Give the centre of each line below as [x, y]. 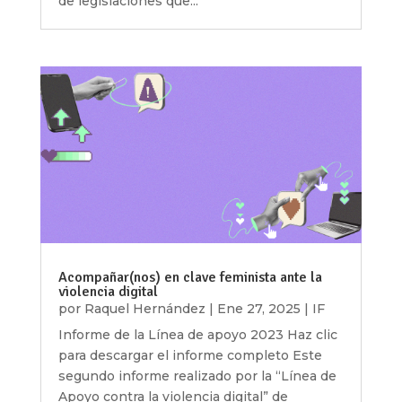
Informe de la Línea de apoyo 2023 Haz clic [197, 335]
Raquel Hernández [144, 309]
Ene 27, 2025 [258, 309]
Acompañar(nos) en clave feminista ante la [190, 278]
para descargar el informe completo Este [190, 356]
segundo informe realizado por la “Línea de [197, 376]
